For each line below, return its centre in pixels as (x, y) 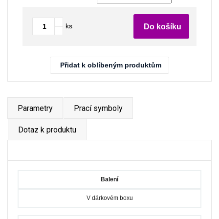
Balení (109, 180)
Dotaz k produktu (47, 130)
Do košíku (163, 27)
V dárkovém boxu (109, 198)
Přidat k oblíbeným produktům (111, 65)
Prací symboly (98, 109)
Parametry (35, 109)
